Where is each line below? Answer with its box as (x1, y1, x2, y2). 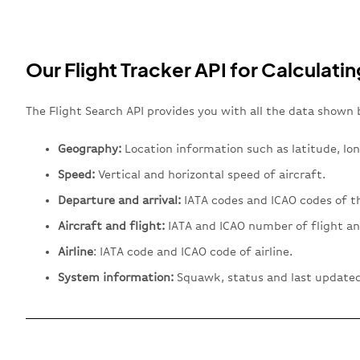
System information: (58, 270, 174, 284)
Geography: (58, 141, 121, 155)
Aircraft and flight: (58, 219, 165, 232)
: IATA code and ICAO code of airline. (93, 244, 292, 258)
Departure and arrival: (58, 193, 181, 207)
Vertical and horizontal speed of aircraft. (95, 167, 325, 181)
